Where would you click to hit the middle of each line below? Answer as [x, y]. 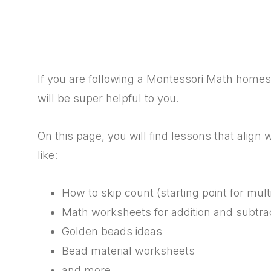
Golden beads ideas [112, 231]
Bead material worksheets [128, 250]
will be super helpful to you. [108, 98]
